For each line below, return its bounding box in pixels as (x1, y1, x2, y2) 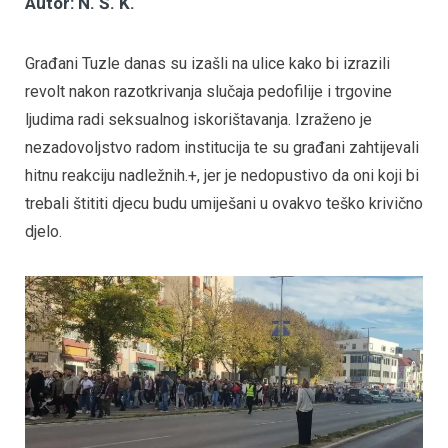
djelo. (25, 222, 62, 242)
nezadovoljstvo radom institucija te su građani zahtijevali (25, 138, 419, 158)
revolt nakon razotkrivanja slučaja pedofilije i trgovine (25, 82, 392, 102)
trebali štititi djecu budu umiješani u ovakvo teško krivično (25, 194, 423, 214)
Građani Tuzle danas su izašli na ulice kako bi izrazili (25, 54, 390, 74)
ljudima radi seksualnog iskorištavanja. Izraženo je (25, 110, 372, 130)
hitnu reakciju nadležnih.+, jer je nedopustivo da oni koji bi (25, 166, 419, 186)
